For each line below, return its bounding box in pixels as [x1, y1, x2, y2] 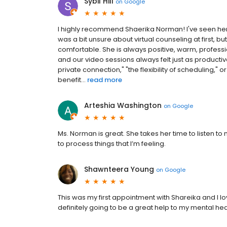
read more [87, 75, 122, 85]
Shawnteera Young [84, 164, 154, 174]
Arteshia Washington [84, 100, 162, 110]
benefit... [58, 75, 86, 85]
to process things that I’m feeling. [58, 139, 166, 148]
